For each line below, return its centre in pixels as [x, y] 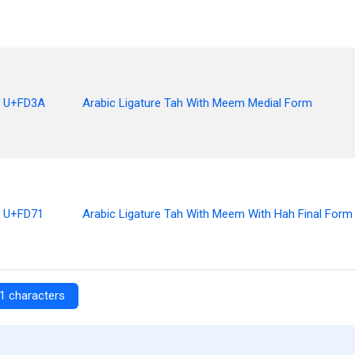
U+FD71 [23, 214]
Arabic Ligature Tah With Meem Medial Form [197, 103]
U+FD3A [24, 103]
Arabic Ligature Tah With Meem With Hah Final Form [218, 214]
